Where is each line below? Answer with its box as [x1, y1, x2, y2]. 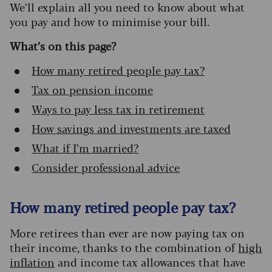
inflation [10, 254, 55, 270]
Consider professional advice [32, 159, 180, 175]
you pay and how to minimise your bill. [10, 13, 209, 30]
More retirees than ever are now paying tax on [10, 225, 245, 241]
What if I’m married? [32, 140, 138, 156]
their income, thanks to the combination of [10, 239, 238, 256]
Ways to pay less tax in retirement [32, 101, 205, 117]
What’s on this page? [10, 38, 116, 54]
